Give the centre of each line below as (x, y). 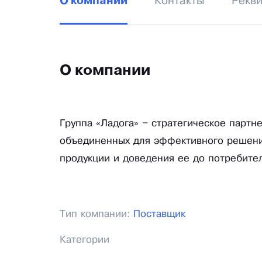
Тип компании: (96, 215)
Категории (85, 240)
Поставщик (159, 215)
